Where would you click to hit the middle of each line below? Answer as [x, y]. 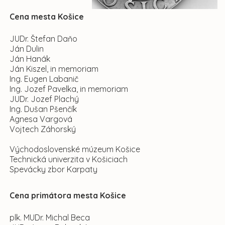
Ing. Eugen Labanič [44, 79]
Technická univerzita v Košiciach [69, 159]
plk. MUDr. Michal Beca [50, 217]
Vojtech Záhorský [43, 129]
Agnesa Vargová [41, 119]
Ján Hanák [30, 59]
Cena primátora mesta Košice [68, 195]
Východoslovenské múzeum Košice [75, 149]
